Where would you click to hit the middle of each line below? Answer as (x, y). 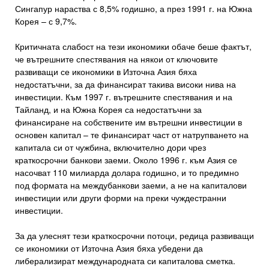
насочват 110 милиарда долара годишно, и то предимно (127, 173)
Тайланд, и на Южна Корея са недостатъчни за (108, 110)
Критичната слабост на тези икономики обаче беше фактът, (133, 47)
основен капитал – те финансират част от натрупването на (132, 135)
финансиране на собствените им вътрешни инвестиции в (128, 122)
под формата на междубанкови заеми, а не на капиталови (131, 185)
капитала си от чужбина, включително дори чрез (110, 147)
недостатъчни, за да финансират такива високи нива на (125, 84)
